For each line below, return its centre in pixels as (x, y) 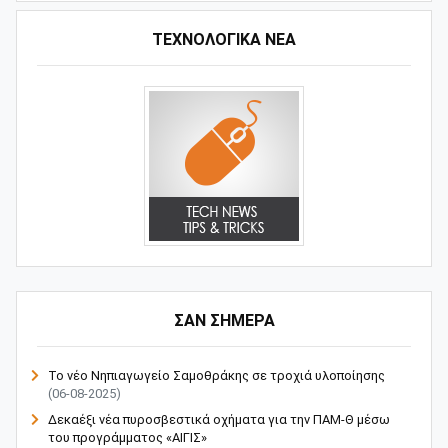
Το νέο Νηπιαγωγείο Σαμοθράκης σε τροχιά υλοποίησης (216, 376)
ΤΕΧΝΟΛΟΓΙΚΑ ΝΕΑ (224, 40)
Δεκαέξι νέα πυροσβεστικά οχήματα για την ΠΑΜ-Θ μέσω (219, 420)
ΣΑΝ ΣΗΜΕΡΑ (224, 321)
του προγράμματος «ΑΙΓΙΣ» (127, 438)
